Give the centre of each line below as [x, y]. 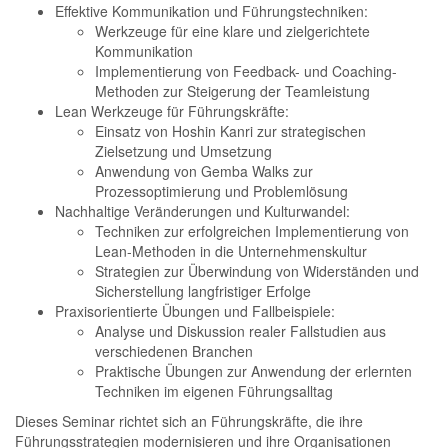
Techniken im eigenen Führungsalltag [214, 391]
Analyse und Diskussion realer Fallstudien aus [240, 331]
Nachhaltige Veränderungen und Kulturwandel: [202, 211]
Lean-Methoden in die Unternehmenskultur [231, 251]
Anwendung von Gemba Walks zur [204, 171]
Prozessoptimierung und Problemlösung [221, 191]
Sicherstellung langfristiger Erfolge [203, 291]
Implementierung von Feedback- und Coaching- [246, 71]
